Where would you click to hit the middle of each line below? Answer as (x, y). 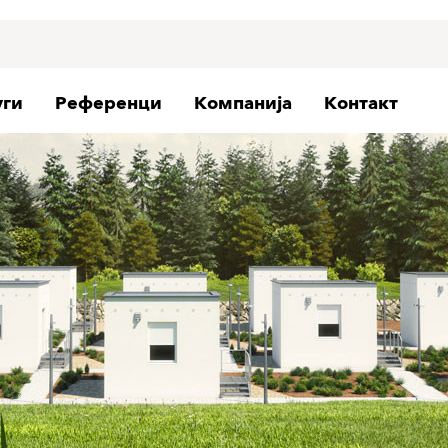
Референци (108, 103)
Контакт (361, 103)
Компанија (243, 103)
